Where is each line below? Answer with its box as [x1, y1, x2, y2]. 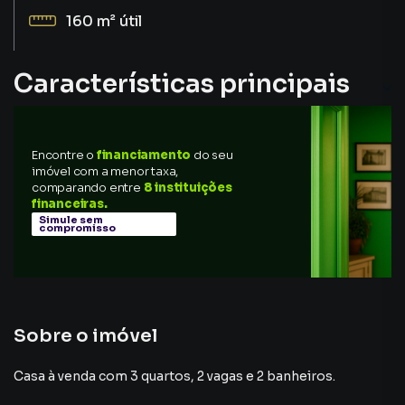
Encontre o [32, 147, 97, 163]
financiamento [96, 147, 192, 163]
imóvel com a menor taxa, [32, 164, 179, 179]
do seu [193, 147, 233, 163]
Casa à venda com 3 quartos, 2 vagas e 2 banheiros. [14, 368, 335, 384]
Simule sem [39, 213, 103, 226]
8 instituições [143, 180, 232, 195]
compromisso [39, 221, 116, 234]
